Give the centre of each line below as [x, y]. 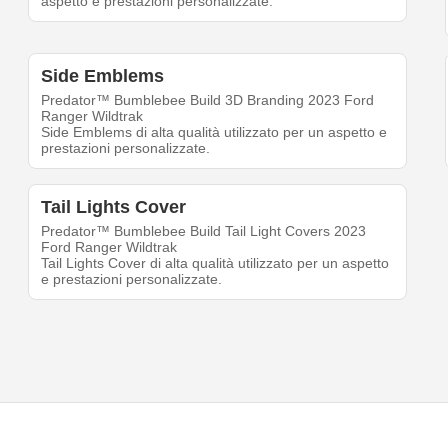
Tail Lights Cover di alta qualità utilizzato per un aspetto [215, 263]
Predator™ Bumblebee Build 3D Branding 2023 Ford [208, 100]
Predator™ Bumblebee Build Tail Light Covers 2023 [204, 231]
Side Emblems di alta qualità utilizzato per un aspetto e [214, 132]
